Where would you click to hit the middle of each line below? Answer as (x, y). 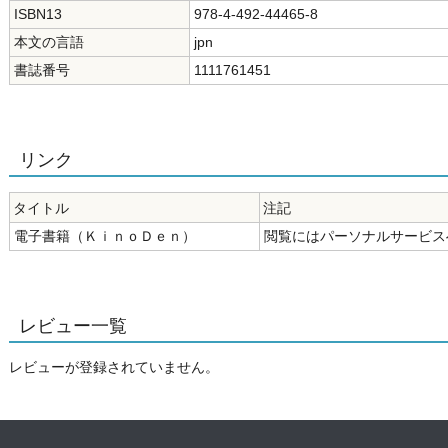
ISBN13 (38, 14)
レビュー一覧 (73, 326)
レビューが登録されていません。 (114, 367)
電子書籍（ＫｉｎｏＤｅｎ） (105, 236)
